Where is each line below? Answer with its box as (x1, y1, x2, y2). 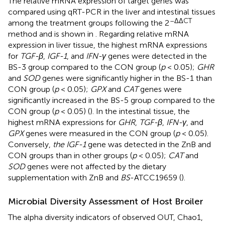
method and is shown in (8, 29, 95, 39)
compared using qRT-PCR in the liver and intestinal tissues (8, 7, 215, 17)
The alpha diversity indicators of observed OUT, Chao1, (8, 212, 203, 222)
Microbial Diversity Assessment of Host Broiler (8, 195, 203, 207)
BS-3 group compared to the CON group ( (8, 62, 161, 72)
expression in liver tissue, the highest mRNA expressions (8, 40, 207, 50)
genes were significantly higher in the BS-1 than (40, 73, 212, 83)
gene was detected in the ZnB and (86, 139, 211, 149)
